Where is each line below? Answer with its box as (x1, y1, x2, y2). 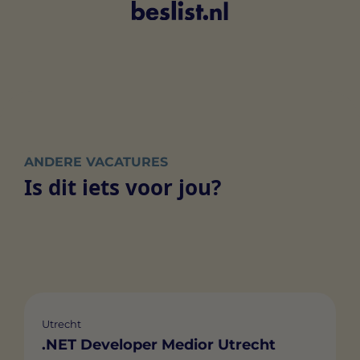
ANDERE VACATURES (24, 154, 168, 170)
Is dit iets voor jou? (24, 173, 221, 202)
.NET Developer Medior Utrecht (42, 335, 276, 354)
